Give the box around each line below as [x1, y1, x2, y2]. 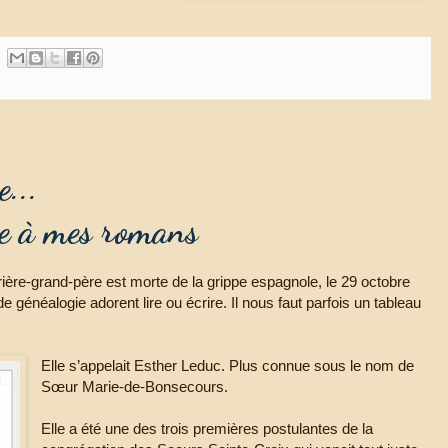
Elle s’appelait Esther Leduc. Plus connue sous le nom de [41, 357, 415, 375]
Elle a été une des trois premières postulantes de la [41, 420, 374, 438]
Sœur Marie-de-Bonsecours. [41, 378, 233, 396]
